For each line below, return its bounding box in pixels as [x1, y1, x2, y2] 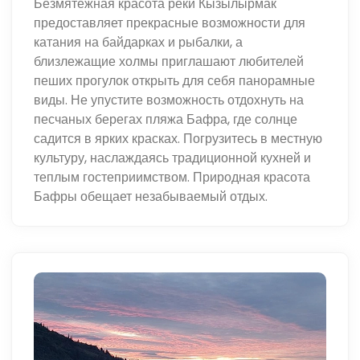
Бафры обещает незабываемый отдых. [34, 186, 268, 206]
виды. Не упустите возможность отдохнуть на [34, 90, 305, 109]
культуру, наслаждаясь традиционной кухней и [34, 148, 312, 167]
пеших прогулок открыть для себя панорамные [34, 71, 316, 90]
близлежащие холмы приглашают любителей [34, 51, 305, 71]
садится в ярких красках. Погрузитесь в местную [34, 129, 323, 148]
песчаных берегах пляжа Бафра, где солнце [34, 109, 298, 129]
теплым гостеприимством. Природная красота [34, 167, 311, 186]
